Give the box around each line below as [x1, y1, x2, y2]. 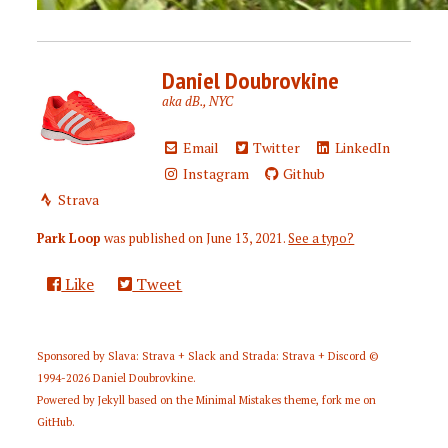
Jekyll [98, 393, 126, 407]
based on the [125, 393, 197, 407]
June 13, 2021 [206, 230, 284, 247]
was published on [101, 230, 207, 247]
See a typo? [288, 230, 355, 247]
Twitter [250, 138, 301, 157]
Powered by [37, 393, 99, 407]
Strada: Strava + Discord [242, 349, 367, 363]
